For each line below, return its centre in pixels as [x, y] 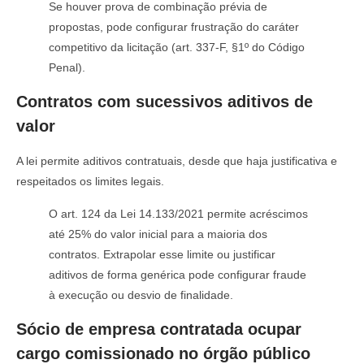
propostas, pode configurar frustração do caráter [174, 26]
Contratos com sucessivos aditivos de [165, 102]
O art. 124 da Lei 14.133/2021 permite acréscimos [178, 213]
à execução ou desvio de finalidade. [141, 295]
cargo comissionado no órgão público [163, 353]
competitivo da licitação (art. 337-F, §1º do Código [177, 47]
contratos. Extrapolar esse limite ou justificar [162, 254]
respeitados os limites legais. [90, 182]
